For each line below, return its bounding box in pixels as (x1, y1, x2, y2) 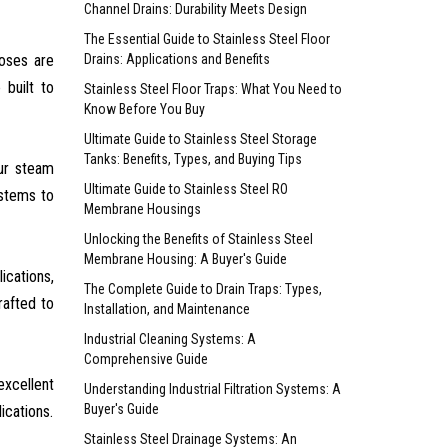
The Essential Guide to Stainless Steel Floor (83, 30, 330, 47)
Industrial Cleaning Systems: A (83, 330, 256, 347)
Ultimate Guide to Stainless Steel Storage (83, 130, 317, 147)
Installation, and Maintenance (83, 300, 250, 317)
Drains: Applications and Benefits (83, 50, 270, 67)
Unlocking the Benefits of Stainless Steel (83, 230, 313, 247)
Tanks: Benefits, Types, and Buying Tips (83, 150, 302, 167)
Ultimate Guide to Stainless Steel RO (83, 180, 288, 197)
